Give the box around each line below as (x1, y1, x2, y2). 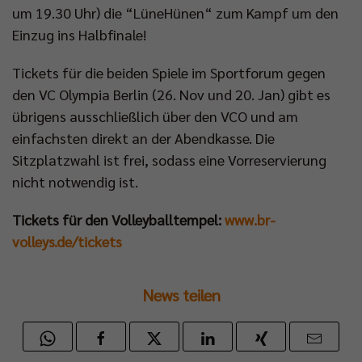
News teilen (141, 284, 221, 306)
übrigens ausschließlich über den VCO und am (12, 107, 298, 126)
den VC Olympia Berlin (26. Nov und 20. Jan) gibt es (12, 85, 330, 104)
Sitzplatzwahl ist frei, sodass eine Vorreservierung (12, 150, 326, 170)
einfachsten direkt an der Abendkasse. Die (12, 128, 275, 148)
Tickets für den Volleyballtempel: (12, 210, 225, 229)
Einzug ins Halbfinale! (12, 25, 146, 44)
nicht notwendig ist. (12, 172, 138, 192)
